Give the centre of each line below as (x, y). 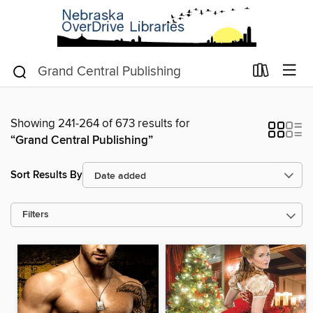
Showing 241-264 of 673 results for (100, 124)
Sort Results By (46, 175)
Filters (36, 215)
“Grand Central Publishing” (82, 140)
